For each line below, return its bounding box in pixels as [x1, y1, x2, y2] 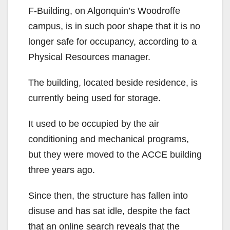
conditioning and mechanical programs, [28, 134, 189, 145]
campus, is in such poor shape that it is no [28, 21, 200, 32]
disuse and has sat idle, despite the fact [28, 206, 190, 217]
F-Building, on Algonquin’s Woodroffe [28, 6, 180, 16]
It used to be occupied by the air [28, 119, 159, 129]
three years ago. [28, 165, 95, 176]
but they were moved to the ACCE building [28, 149, 202, 160]
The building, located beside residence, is [28, 78, 198, 88]
